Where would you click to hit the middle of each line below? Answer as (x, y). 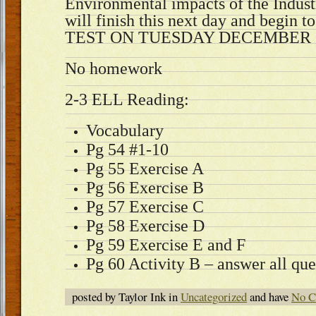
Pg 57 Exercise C (145, 207)
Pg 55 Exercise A (145, 169)
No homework (116, 68)
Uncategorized (214, 297)
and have (269, 297)
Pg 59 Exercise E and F (166, 245)
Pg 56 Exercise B (145, 188)
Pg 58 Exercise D (145, 226)
